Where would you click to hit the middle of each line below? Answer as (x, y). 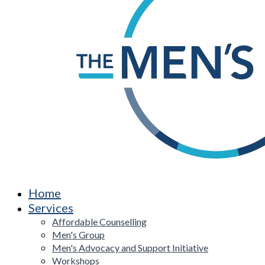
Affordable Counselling (99, 222)
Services (51, 208)
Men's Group (78, 235)
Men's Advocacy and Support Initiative (130, 248)
